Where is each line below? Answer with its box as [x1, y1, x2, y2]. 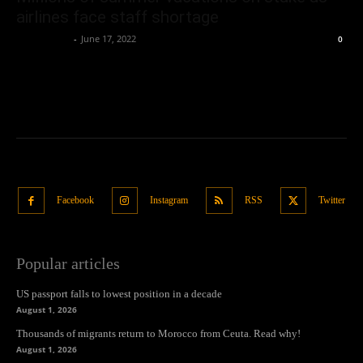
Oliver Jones [16, 32, 70, 45]
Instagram [150, 194, 188, 206]
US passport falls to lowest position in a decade [16, 287, 222, 300]
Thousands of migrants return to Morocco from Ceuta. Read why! [16, 327, 301, 340]
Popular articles [16, 254, 120, 272]
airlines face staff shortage [16, 7, 219, 28]
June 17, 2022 [81, 32, 136, 45]
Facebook [56, 194, 94, 206]
